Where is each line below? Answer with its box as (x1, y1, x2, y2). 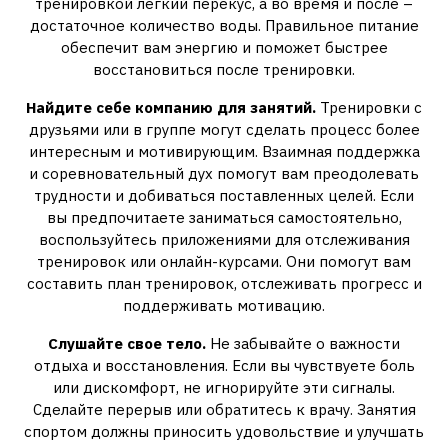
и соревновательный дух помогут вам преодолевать (29, 164, 419, 183)
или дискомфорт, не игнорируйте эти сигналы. (53, 378, 395, 397)
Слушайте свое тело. (48, 334, 206, 353)
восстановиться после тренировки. (93, 60, 355, 79)
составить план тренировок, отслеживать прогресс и (26, 274, 422, 293)
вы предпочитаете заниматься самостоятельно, (46, 208, 402, 227)
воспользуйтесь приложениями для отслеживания (38, 230, 410, 249)
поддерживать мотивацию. (123, 296, 325, 315)
